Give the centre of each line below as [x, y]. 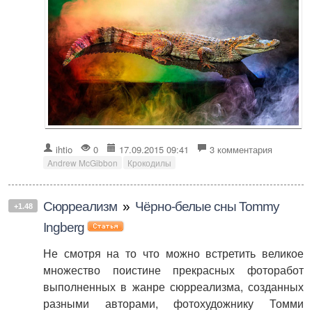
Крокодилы [149, 163]
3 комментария [241, 150]
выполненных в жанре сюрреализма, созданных [173, 287]
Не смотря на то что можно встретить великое [173, 253]
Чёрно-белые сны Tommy [207, 207]
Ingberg [64, 228]
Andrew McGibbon [83, 163]
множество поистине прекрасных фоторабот [173, 270]
